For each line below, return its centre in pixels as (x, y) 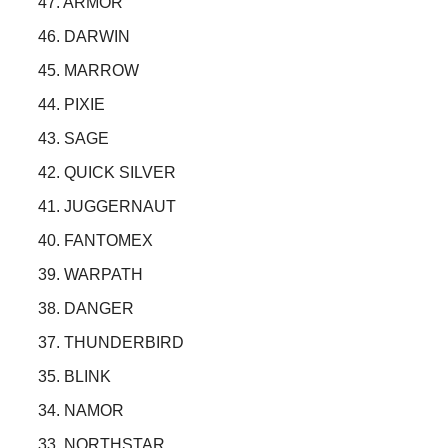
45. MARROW (88, 71)
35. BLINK (86, 377)
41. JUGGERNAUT (107, 207)
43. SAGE (73, 139)
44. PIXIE (71, 105)
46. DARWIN (84, 37)
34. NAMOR (81, 411)
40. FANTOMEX (95, 241)
